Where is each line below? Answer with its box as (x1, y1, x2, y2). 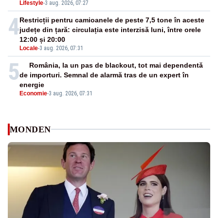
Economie (19, 90, 47, 97)
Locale (19, 44, 38, 52)
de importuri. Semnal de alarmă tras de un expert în (19, 71, 189, 79)
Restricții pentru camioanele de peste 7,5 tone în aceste (19, 16, 204, 24)
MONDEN (10, 124, 51, 134)
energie (19, 80, 44, 89)
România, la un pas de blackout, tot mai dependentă (29, 61, 203, 69)
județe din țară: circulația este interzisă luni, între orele (19, 25, 201, 34)
